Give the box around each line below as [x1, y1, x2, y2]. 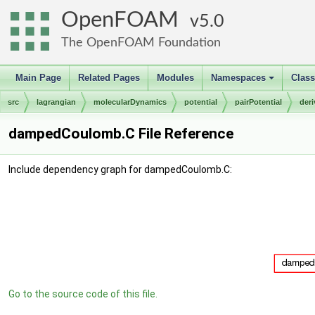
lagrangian [37, 98, 76, 106]
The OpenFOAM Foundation [61, 36, 221, 49]
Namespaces [211, 72, 266, 83]
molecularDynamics [94, 98, 167, 106]
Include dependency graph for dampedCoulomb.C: [8, 164, 232, 175]
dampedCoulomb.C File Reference [8, 125, 233, 142]
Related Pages [78, 72, 140, 83]
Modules [157, 72, 194, 83]
